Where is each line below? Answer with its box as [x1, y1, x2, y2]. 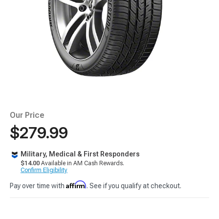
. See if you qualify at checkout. [87, 182, 181, 190]
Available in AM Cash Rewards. [40, 160, 124, 167]
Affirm [66, 180, 87, 189]
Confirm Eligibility [21, 167, 67, 174]
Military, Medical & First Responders [21, 150, 140, 158]
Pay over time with [10, 182, 66, 190]
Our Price [10, 110, 44, 120]
